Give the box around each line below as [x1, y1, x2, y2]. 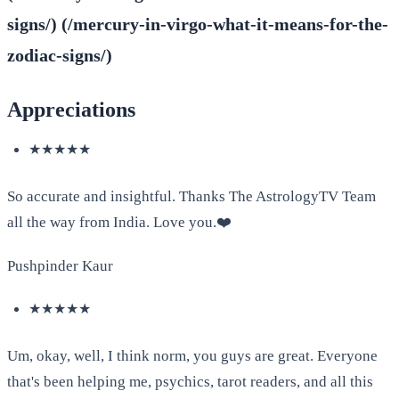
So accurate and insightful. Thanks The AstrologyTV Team [7, 188, 376, 206]
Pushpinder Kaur [7, 257, 113, 275]
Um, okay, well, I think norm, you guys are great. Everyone [7, 347, 378, 365]
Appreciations [7, 98, 135, 122]
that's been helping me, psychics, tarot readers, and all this [7, 373, 373, 391]
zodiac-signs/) [7, 45, 112, 66]
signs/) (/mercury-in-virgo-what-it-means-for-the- [7, 14, 388, 35]
